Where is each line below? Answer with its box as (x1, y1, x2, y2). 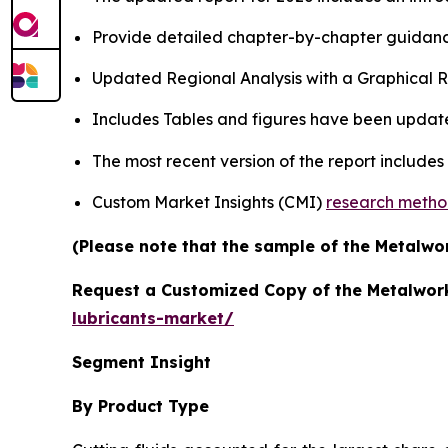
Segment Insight (72, 352, 211, 373)
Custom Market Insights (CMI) (92, 192, 326, 213)
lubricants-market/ (72, 308, 234, 329)
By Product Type (72, 396, 209, 417)
